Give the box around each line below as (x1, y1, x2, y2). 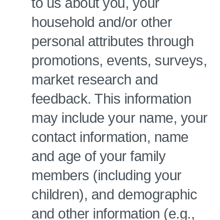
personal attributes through (31, 33, 194, 49)
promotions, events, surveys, (31, 53, 207, 68)
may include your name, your (31, 110, 208, 126)
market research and (31, 72, 158, 87)
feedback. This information (31, 91, 191, 107)
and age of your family (31, 148, 165, 164)
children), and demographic (31, 187, 197, 202)
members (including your (31, 167, 182, 183)
